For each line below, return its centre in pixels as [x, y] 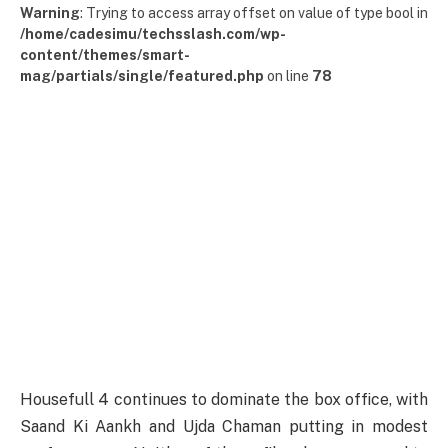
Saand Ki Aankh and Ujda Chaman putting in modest [224, 426]
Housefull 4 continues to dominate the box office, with [224, 399]
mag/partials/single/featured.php [142, 76]
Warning [50, 13]
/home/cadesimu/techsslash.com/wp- [153, 34]
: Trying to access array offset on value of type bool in [254, 13]
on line [288, 76]
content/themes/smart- [105, 55]
